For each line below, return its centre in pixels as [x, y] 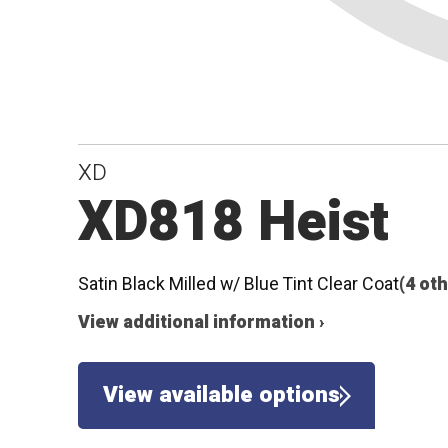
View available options [221, 394]
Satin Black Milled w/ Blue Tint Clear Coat [239, 284]
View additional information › [201, 323]
